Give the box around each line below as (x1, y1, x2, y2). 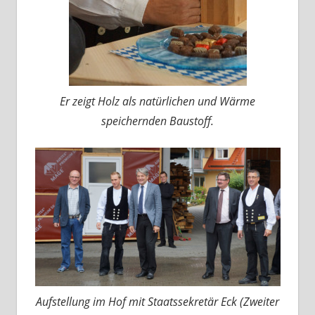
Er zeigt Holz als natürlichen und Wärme (60, 94, 255, 110)
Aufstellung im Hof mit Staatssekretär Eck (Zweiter (36, 293, 279, 309)
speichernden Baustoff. (101, 113, 214, 129)
